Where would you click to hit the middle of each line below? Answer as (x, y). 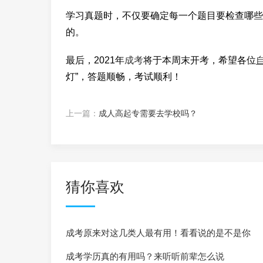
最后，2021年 (95, 60)
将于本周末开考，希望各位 (200, 60)
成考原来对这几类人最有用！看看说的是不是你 (158, 232)
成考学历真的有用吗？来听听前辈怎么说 (145, 256)
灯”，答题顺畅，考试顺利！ (124, 76)
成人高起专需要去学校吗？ (148, 113)
